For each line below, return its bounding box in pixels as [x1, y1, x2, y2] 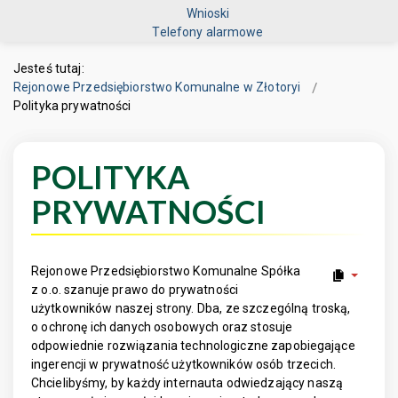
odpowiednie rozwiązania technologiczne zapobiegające [31, 338, 355, 353]
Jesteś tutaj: [13, 61, 91, 76]
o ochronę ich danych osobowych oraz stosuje [31, 320, 293, 334]
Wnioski [186, 5, 230, 20]
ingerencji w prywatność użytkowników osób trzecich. [31, 357, 336, 371]
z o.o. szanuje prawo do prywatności [31, 283, 238, 297]
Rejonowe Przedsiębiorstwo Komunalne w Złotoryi [13, 80, 301, 94]
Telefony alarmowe [152, 24, 264, 39]
